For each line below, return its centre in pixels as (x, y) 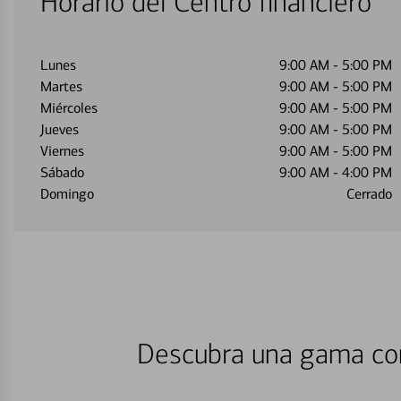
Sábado (62, 172)
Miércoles (69, 108)
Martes (61, 86)
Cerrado (369, 194)
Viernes (62, 151)
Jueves (60, 129)
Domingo (67, 194)
